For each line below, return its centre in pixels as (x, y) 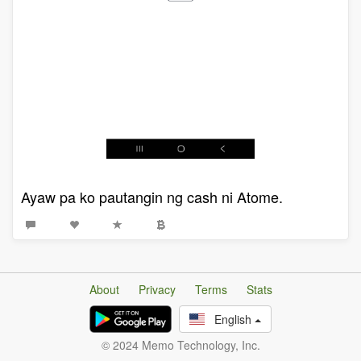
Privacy (157, 289)
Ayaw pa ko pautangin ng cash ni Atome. (152, 197)
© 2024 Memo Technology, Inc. (180, 345)
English (229, 319)
